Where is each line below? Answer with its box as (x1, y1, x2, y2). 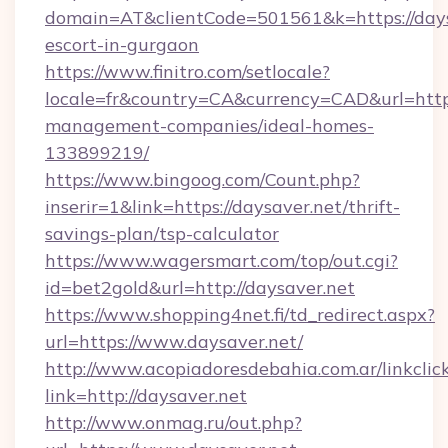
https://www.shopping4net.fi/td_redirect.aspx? (45, 303, 435, 326)
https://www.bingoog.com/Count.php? (45, 168, 360, 191)
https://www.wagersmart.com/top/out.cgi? (45, 249, 398, 272)
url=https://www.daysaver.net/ (45, 330, 303, 353)
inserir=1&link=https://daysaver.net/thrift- (45, 195, 400, 218)
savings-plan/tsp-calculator (45, 222, 279, 245)
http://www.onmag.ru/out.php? (45, 411, 302, 434)
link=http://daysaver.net (45, 384, 247, 407)
